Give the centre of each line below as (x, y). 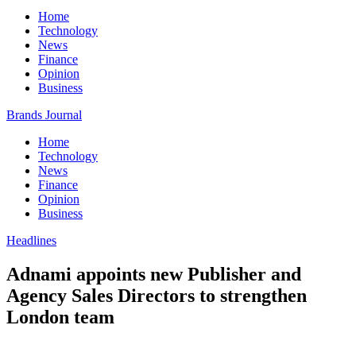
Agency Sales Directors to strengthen (157, 295)
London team (60, 317)
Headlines (31, 240)
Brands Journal (44, 115)
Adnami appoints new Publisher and (154, 274)
